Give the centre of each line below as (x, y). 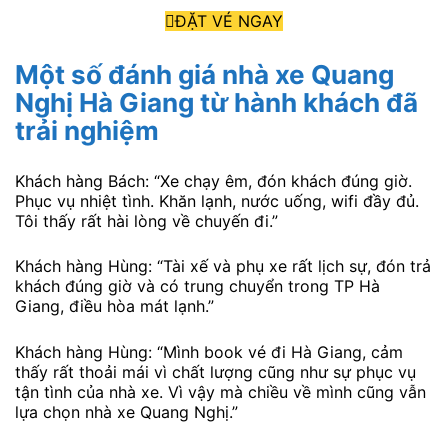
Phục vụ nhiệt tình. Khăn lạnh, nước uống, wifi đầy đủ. (217, 200)
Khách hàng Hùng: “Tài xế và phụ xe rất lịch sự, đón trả (223, 266)
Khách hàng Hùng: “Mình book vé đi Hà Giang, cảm (209, 351)
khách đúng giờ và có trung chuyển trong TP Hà (197, 286)
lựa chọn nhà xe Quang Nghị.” (126, 411)
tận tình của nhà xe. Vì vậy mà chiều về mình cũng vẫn (220, 391)
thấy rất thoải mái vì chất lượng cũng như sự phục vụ (215, 371)
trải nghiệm (87, 130)
